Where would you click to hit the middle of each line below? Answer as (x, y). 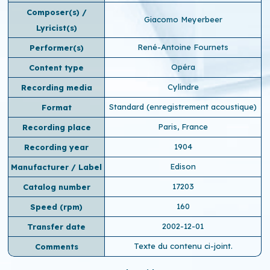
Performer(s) (56, 47)
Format (56, 107)
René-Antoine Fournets (183, 47)
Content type (57, 67)
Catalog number (56, 187)
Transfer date (57, 226)
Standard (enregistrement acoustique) (183, 106)
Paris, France (183, 126)
